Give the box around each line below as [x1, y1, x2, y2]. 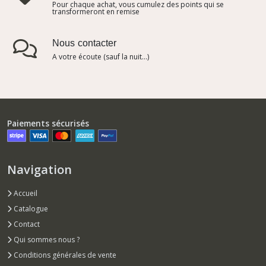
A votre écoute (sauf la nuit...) [52, 51, 149, 62]
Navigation [7, 161, 72, 178]
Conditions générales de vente [12, 250, 116, 261]
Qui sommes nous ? [12, 235, 80, 245]
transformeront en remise [52, 6, 140, 17]
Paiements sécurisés [7, 117, 89, 129]
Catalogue [12, 204, 48, 214]
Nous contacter [52, 37, 116, 50]
